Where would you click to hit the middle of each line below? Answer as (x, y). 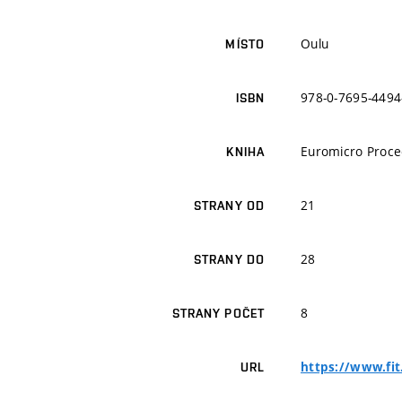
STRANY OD (229, 206)
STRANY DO (229, 260)
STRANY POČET (218, 314)
